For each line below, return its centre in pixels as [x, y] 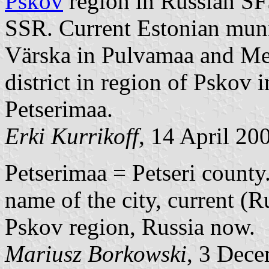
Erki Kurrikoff [72, 136]
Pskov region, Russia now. [130, 226]
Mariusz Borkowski [96, 253]
